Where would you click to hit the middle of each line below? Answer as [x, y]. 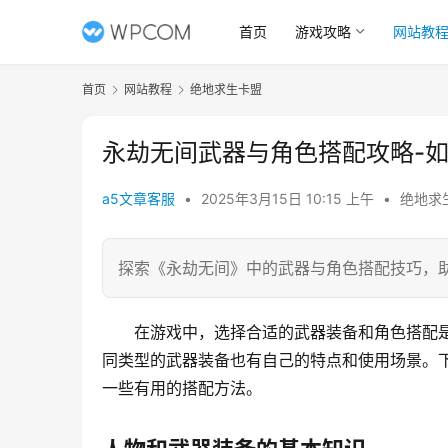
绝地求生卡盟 [226, 89]
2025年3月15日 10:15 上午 [289, 199]
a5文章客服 [138, 199]
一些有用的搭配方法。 [182, 388]
